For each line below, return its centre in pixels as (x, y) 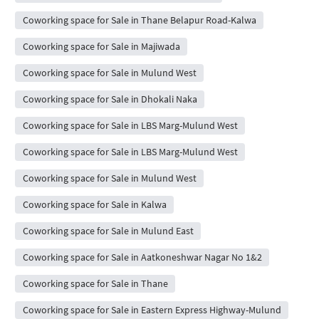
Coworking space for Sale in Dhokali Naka (110, 99)
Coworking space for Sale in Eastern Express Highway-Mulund (152, 310)
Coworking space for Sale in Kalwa (94, 205)
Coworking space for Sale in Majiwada (101, 47)
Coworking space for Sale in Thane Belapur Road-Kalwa (139, 20)
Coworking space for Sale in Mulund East (108, 231)
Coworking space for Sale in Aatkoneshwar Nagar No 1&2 (142, 257)
